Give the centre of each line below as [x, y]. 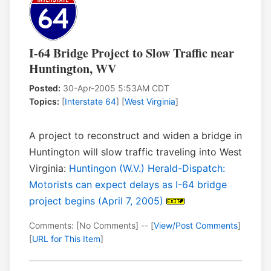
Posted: [45, 88]
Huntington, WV [73, 69]
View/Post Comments [196, 226]
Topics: [44, 102]
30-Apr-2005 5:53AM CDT [115, 88]
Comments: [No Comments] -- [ [91, 226]
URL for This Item [66, 239]
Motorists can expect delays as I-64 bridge [128, 185]
